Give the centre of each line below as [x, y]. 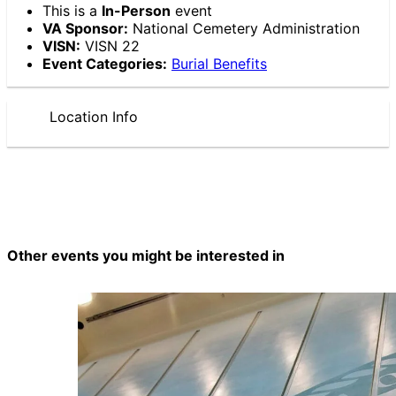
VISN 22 [110, 46]
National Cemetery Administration [244, 28]
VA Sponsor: [85, 28]
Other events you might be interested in [146, 256]
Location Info [94, 116]
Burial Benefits [219, 63]
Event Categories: [105, 63]
